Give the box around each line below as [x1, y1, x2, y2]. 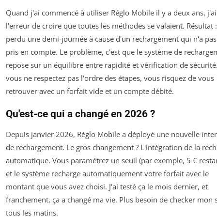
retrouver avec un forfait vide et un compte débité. [6, 86, 174, 96]
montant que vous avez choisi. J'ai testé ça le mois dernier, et [6, 182, 208, 192]
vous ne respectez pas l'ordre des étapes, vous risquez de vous [6, 73, 214, 83]
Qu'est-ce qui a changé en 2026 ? [6, 108, 155, 120]
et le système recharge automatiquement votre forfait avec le [6, 169, 209, 179]
